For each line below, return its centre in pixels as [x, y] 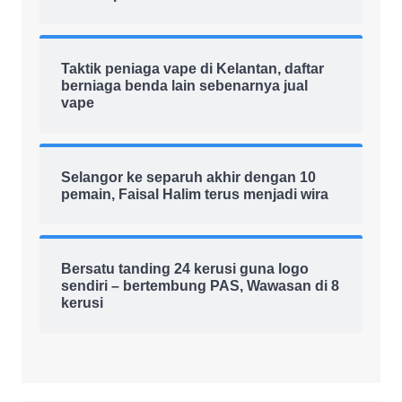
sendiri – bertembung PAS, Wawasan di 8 [200, 285]
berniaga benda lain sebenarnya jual [184, 85]
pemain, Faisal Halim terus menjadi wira [194, 194]
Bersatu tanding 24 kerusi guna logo [184, 268]
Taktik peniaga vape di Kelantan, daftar [192, 68]
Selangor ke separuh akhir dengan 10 [188, 177]
